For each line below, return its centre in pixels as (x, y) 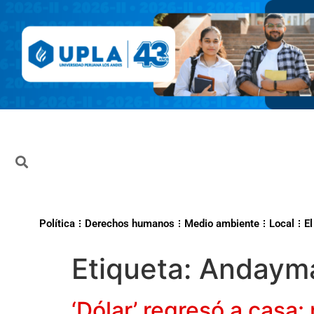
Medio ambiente (222, 224)
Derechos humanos (130, 224)
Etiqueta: (135, 269)
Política (57, 224)
